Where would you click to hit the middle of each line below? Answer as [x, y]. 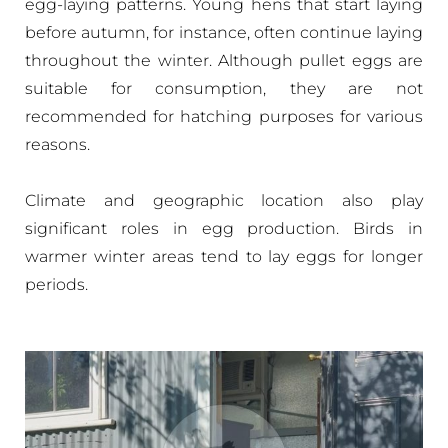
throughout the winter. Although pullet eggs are [224, 60]
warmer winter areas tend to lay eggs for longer [224, 256]
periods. [56, 284]
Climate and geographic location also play [224, 200]
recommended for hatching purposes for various [224, 116]
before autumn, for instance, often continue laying [224, 32]
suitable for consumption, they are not [224, 88]
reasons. [57, 144]
